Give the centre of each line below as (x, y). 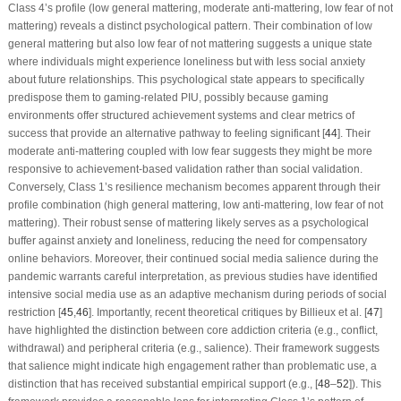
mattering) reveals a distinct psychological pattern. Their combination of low (190, 26)
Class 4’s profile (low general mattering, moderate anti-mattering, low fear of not (200, 9)
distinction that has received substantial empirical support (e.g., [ (162, 384)
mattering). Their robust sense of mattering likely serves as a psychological (188, 223)
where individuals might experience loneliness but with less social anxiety (186, 62)
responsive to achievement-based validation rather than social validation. (185, 170)
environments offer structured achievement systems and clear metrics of (181, 116)
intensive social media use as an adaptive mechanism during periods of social (197, 295)
